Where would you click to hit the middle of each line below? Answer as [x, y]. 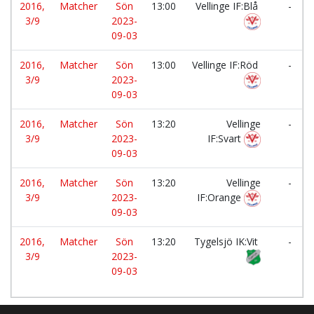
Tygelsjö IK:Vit [227, 241]
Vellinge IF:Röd [226, 65]
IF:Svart [226, 138]
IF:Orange [221, 197]
